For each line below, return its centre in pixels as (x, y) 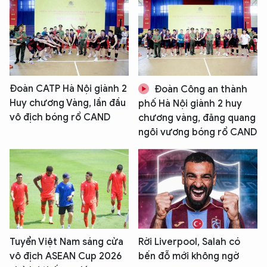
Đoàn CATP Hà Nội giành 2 (68, 89)
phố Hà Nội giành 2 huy (190, 104)
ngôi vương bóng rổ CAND (198, 133)
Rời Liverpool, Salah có (189, 242)
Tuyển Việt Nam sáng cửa (66, 242)
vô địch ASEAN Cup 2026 (66, 256)
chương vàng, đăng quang (197, 118)
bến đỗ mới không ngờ (189, 256)
